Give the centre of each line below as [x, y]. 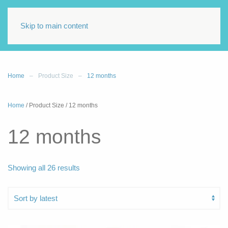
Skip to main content [54, 26]
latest [88, 182]
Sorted [90, 167]
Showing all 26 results [44, 168]
